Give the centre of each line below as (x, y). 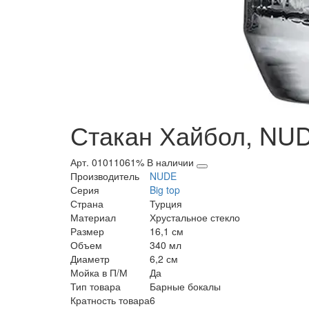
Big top (165, 190)
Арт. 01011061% (107, 162)
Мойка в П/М (99, 273)
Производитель (105, 176)
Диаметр (90, 259)
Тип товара (96, 287)
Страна (87, 204)
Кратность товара (110, 300)
